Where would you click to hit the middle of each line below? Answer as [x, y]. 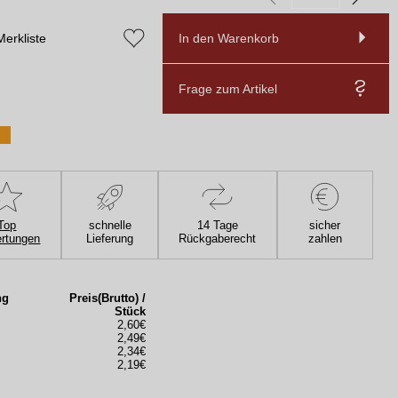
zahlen [325, 239]
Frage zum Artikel [228, 89]
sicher [325, 225]
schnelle [110, 225]
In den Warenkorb [229, 38]
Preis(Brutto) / [107, 298]
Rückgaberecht [218, 239]
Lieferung [110, 239]
